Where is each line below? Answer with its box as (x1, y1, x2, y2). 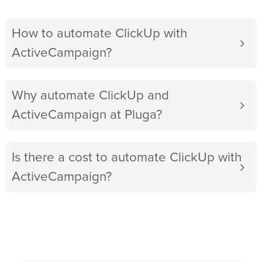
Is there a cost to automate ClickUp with (12, 151, 242, 165)
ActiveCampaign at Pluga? (12, 108, 162, 122)
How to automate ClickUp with (12, 27, 187, 41)
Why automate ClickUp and (12, 89, 169, 103)
